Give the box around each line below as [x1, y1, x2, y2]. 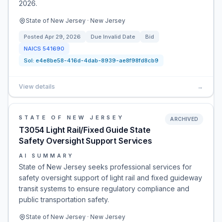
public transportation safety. [19, 195, 109, 204]
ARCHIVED [170, 116, 198, 122]
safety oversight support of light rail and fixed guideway [19, 173, 202, 182]
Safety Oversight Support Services [19, 136, 152, 146]
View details [19, 83, 55, 90]
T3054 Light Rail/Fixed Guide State [19, 125, 151, 135]
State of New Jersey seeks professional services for [19, 163, 192, 171]
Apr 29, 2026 [45, 33, 81, 40]
